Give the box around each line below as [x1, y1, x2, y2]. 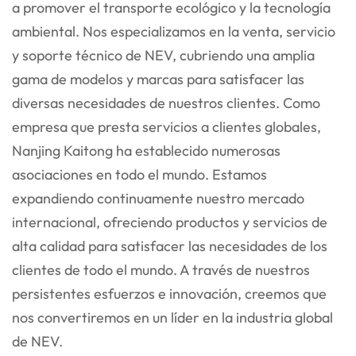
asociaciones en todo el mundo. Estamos [12, 164, 267, 184]
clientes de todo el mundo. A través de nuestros [12, 260, 310, 279]
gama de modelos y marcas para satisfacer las [12, 69, 304, 88]
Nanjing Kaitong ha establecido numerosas [12, 141, 281, 160]
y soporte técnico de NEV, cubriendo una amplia [12, 45, 315, 64]
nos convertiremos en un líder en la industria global [12, 308, 333, 327]
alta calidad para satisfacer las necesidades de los [12, 236, 327, 255]
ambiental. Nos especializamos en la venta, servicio [12, 21, 335, 41]
